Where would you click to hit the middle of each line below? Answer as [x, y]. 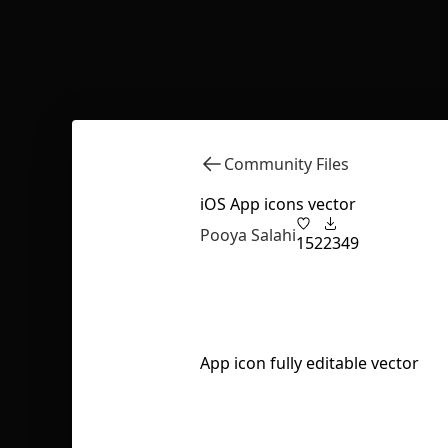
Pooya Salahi [248, 235]
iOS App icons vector [278, 203]
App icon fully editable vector [309, 362]
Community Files [286, 163]
